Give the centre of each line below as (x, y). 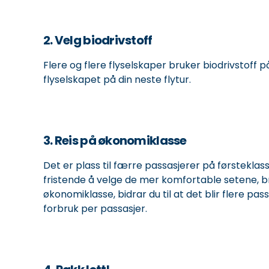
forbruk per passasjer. (95, 209)
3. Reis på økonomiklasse (115, 141)
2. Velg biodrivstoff (98, 40)
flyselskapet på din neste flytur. (117, 80)
